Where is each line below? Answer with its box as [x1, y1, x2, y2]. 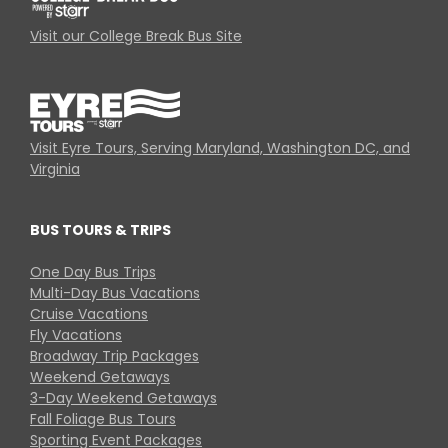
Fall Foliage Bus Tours [30, 408, 176, 429]
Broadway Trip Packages [30, 345, 199, 366]
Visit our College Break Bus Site [30, 26, 242, 47]
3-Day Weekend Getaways [30, 387, 217, 408]
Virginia [30, 158, 80, 179]
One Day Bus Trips [30, 261, 156, 282]
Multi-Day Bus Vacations [30, 282, 200, 303]
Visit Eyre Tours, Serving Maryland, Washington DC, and [30, 137, 410, 158]
